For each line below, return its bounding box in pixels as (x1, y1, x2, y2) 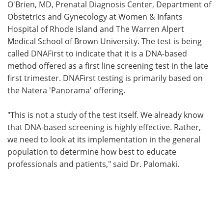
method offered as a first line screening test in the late (7, 60, 208, 71)
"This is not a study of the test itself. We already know (7, 109, 203, 120)
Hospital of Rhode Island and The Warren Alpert (7, 23, 184, 34)
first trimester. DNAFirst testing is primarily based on (7, 72, 203, 83)
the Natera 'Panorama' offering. (7, 84, 125, 96)
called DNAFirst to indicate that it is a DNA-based (7, 48, 187, 59)
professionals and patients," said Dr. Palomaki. (7, 158, 179, 169)
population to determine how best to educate (7, 146, 176, 157)
